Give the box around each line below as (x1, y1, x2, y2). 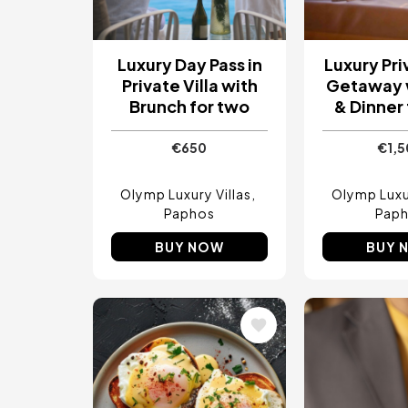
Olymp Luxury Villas (120, 185, 251, 202)
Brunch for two (129, 95, 250, 117)
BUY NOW (155, 238, 224, 255)
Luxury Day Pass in (117, 53, 262, 75)
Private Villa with (121, 74, 258, 96)
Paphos (164, 204, 215, 221)
